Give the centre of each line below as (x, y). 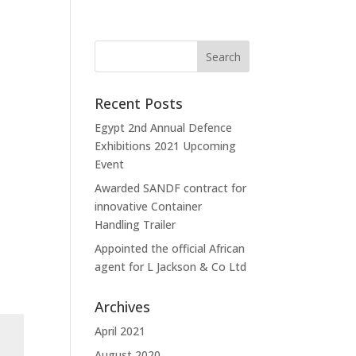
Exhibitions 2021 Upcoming (166, 146)
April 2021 (120, 331)
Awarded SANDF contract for (171, 188)
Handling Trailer (135, 224)
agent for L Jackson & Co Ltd (171, 267)
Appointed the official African (170, 248)
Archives (123, 307)
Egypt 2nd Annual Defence (164, 128)
